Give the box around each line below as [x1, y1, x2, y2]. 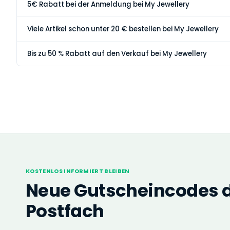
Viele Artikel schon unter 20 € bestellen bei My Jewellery [27, 24, 219, 34]
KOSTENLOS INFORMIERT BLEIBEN [26, 166, 130, 175]
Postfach [26, 198, 104, 223]
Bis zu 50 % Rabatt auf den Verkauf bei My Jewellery [27, 49, 207, 59]
